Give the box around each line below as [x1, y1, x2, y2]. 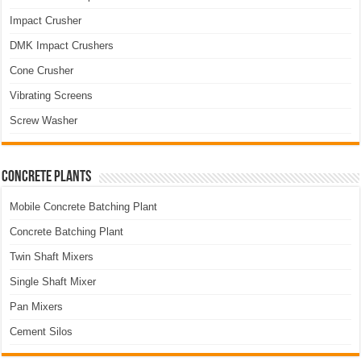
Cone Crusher [10, 64, 74, 77]
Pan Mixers [10, 301, 64, 313]
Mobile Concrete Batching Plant [10, 201, 158, 214]
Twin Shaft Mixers [10, 251, 94, 263]
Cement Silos [10, 326, 73, 338]
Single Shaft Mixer [10, 276, 97, 288]
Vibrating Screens [10, 89, 93, 102]
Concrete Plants [2, 169, 92, 186]
